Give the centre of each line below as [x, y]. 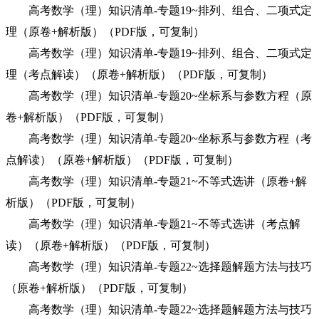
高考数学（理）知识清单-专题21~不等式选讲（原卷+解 [156, 181]
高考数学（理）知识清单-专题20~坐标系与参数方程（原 [159, 96]
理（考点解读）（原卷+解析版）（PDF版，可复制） [139, 74]
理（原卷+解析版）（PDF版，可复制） [105, 32]
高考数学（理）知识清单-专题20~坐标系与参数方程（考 [159, 138]
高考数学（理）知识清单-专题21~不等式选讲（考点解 [153, 224]
